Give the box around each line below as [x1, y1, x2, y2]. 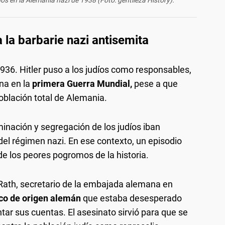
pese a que [132, 78, 178, 89]
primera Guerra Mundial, [30, 78, 132, 89]
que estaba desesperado [81, 193, 182, 204]
